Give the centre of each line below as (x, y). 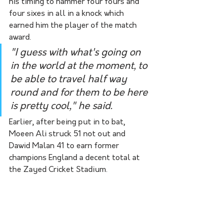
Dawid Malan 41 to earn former (65, 146)
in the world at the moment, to (80, 66)
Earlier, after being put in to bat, (68, 122)
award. (20, 37)
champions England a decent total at (75, 158)
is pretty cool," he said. (61, 106)
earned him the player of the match (74, 26)
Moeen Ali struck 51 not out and (68, 134)
